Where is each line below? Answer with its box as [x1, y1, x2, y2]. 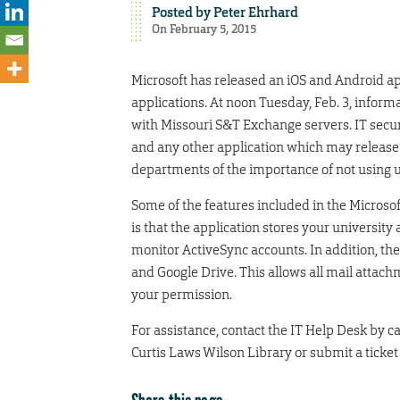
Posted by [151, 3, 213, 21]
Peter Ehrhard [212, 3, 298, 21]
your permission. [131, 285, 232, 303]
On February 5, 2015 [151, 21, 256, 37]
